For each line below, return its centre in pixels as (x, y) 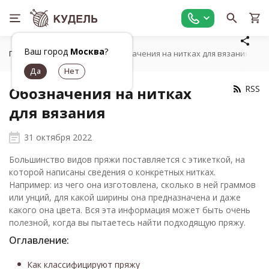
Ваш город (47, 51)
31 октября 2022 (58, 137)
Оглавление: (39, 240)
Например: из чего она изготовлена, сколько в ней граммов (132, 185)
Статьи (74, 53)
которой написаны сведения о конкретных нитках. (112, 172)
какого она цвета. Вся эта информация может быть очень (130, 210)
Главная (25, 53)
